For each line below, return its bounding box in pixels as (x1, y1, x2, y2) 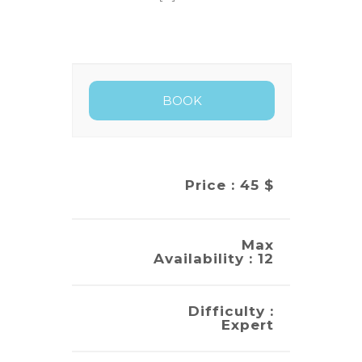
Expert (221, 317, 274, 333)
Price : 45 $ (185, 177, 274, 193)
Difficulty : (188, 303, 274, 319)
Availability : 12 (154, 250, 274, 267)
